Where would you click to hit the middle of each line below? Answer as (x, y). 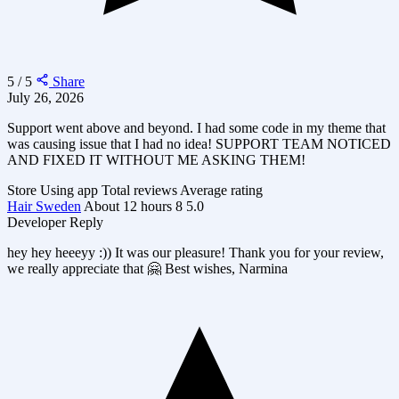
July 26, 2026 (45, 97)
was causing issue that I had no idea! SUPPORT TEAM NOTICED (199, 143)
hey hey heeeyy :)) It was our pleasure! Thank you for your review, (195, 252)
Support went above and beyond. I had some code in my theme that (196, 127)
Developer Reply (55, 222)
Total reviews (139, 190)
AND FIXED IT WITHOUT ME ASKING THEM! (156, 159)
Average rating (221, 190)
